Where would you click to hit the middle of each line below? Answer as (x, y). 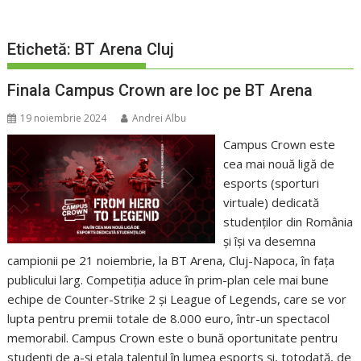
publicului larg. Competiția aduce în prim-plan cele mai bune (168, 280)
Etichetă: (41, 50)
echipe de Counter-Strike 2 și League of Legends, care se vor (177, 299)
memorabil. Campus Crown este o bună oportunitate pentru (173, 338)
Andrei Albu (160, 118)
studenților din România (288, 222)
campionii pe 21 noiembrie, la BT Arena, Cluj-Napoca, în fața (171, 261)
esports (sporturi (271, 183)
